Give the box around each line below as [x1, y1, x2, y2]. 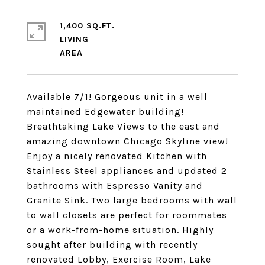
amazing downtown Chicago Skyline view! [27, 135, 228, 147]
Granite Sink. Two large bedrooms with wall [27, 195, 237, 206]
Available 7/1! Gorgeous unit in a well [27, 91, 208, 102]
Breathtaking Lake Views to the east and [27, 121, 220, 132]
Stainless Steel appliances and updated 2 [27, 165, 227, 176]
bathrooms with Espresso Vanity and [27, 180, 203, 191]
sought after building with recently [27, 239, 198, 250]
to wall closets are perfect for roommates [27, 209, 227, 221]
